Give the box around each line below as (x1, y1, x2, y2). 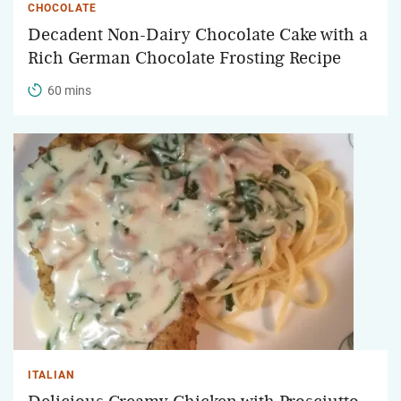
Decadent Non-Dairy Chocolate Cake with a (28, 25, 368, 44)
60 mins (47, 82, 91, 98)
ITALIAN (28, 368, 74, 381)
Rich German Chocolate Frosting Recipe (28, 48, 341, 67)
